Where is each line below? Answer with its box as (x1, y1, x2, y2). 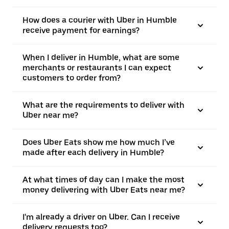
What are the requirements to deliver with (22, 100, 185, 110)
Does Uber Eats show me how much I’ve (22, 138, 175, 147)
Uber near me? (22, 110, 78, 120)
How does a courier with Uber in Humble (22, 15, 177, 25)
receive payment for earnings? (22, 26, 140, 35)
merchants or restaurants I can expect (22, 63, 171, 73)
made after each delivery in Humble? (22, 148, 164, 157)
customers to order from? (22, 73, 121, 83)
